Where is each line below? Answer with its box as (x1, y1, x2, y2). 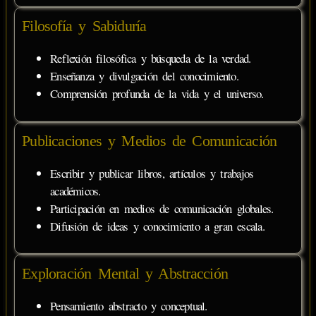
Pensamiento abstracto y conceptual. (50, 297, 207, 314)
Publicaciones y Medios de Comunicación (22, 132, 277, 150)
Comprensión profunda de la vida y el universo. (50, 85, 264, 102)
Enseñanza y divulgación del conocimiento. (50, 68, 238, 85)
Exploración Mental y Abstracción (22, 265, 228, 283)
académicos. (50, 183, 101, 200)
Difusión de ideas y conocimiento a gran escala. (50, 218, 265, 235)
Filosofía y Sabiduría (22, 17, 147, 35)
